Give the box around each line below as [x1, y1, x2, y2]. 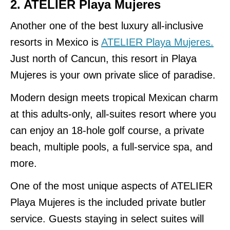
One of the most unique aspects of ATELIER [10, 180, 213, 191]
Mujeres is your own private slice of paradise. [10, 69, 216, 81]
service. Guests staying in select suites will [10, 213, 204, 224]
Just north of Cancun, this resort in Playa [10, 52, 197, 64]
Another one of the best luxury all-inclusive [10, 20, 203, 31]
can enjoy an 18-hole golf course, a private [10, 124, 204, 136]
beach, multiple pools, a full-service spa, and [10, 141, 213, 152]
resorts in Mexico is [10, 36, 101, 48]
